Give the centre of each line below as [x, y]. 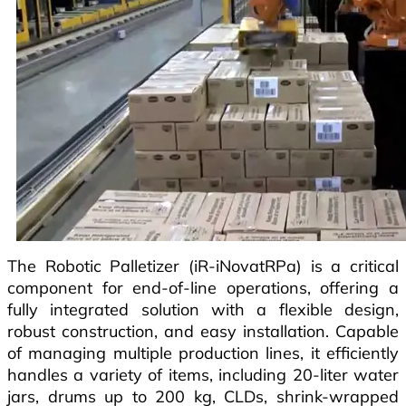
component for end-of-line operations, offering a [203, 287]
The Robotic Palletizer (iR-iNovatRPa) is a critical [203, 266]
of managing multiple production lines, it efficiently [203, 353]
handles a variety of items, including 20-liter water [203, 374]
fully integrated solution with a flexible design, [203, 309]
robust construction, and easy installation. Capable [203, 331]
